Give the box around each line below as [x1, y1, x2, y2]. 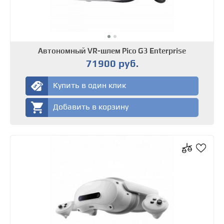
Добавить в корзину [53, 102, 129, 112]
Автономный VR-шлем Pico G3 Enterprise [38, 46, 186, 55]
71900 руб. [85, 57, 138, 69]
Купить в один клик [53, 80, 126, 90]
